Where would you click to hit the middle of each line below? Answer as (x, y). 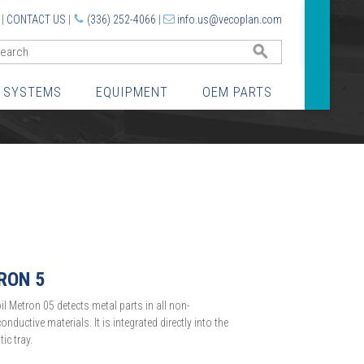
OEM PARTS (237, 92)
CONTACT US (36, 19)
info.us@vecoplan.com (229, 19)
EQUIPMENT (132, 92)
